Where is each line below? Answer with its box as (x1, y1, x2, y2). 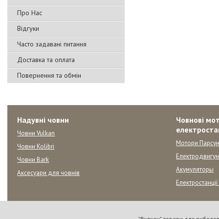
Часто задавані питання (17, 40, 87, 48)
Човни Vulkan (17, 129, 55, 137)
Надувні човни (17, 115, 69, 125)
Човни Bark (17, 155, 49, 164)
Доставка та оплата (17, 55, 75, 64)
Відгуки (17, 24, 39, 33)
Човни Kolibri (17, 142, 55, 151)
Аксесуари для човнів (17, 169, 80, 177)
